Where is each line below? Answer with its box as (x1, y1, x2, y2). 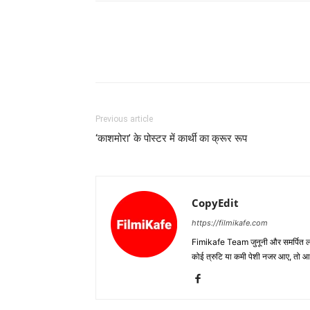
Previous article (95, 114, 153, 125)
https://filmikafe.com (192, 218, 268, 228)
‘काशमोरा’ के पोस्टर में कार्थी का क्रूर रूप (95, 132, 247, 145)
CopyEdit (192, 196, 239, 210)
